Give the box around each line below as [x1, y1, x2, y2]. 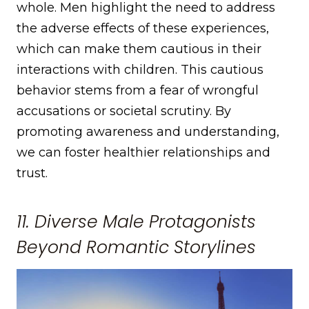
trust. [17, 165, 48, 181]
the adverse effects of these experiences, [17, 20, 269, 36]
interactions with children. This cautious [17, 61, 263, 77]
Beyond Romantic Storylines [17, 235, 256, 260]
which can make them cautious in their [17, 41, 261, 57]
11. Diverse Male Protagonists [17, 210, 256, 235]
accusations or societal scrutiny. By [17, 103, 231, 119]
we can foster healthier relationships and [17, 144, 270, 160]
